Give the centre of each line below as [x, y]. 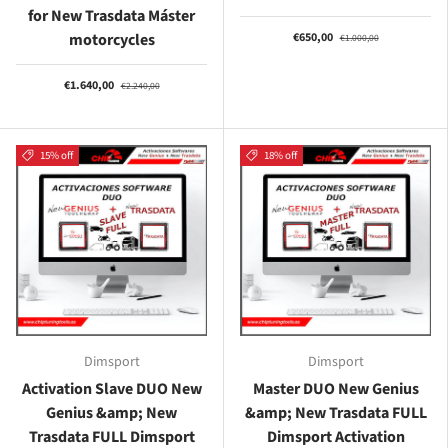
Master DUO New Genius [335, 388]
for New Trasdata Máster [111, 15]
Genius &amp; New [111, 412]
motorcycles [111, 39]
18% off [280, 155]
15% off [56, 155]
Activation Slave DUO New [111, 388]
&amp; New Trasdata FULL [335, 412]
